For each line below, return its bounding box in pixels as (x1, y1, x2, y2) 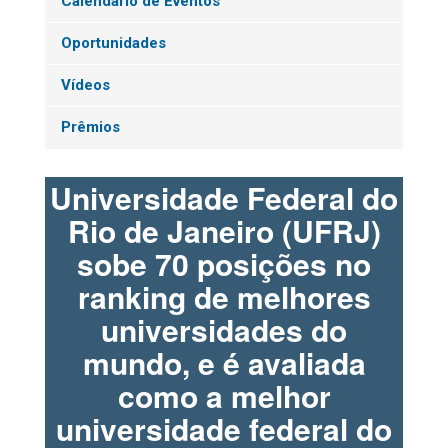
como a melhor (117, 374, 331, 418)
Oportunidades (61, 34, 166, 53)
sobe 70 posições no (77, 242, 371, 286)
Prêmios (61, 118, 120, 137)
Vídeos (61, 76, 110, 95)
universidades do (101, 308, 347, 352)
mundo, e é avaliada (82, 341, 366, 385)
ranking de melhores (77, 275, 371, 319)
